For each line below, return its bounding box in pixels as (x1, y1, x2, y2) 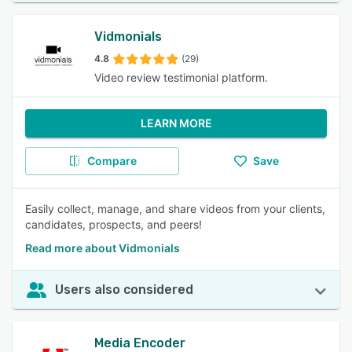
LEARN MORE (140, 116, 212, 130)
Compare (86, 154, 137, 167)
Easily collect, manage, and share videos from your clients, (25, 202, 325, 215)
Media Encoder (94, 335, 185, 350)
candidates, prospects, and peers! (25, 218, 202, 231)
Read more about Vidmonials (25, 241, 180, 255)
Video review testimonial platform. (94, 71, 268, 84)
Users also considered (55, 282, 193, 297)
